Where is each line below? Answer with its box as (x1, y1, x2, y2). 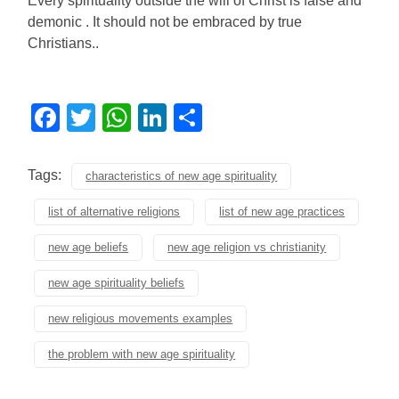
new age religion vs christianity (167, 240, 327, 254)
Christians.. (28, 36, 100, 51)
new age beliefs (48, 240, 129, 254)
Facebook (60, 102, 187, 134)
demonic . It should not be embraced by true (28, 14, 303, 29)
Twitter (95, 102, 181, 134)
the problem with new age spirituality (48, 347, 236, 361)
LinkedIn (167, 102, 276, 134)
